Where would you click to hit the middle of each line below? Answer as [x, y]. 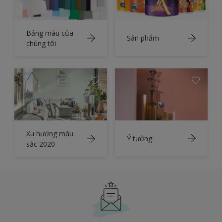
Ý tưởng [139, 138]
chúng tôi [41, 44]
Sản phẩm [143, 38]
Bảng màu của [50, 33]
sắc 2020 [41, 144]
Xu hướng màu [50, 133]
